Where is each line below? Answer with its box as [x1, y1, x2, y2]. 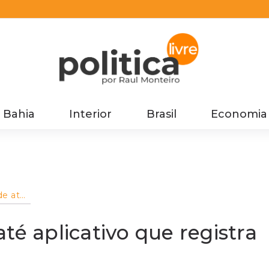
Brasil [146, 107, 177, 121]
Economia [210, 107, 267, 121]
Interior [69, 107, 112, 121]
